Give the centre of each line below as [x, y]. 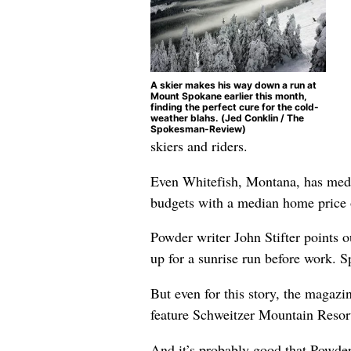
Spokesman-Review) [198, 128]
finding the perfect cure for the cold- [235, 107]
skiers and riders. [199, 146]
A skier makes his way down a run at [233, 85]
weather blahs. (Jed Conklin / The [227, 118]
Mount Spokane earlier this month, [229, 96]
